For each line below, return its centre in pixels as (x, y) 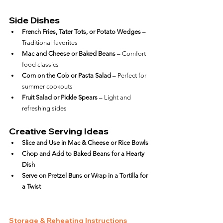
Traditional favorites (50, 43)
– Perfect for (129, 75)
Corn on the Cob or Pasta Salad (66, 75)
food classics (40, 64)
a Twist (31, 186)
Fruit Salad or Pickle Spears (60, 97)
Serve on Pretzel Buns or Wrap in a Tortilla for (86, 175)
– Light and (115, 97)
